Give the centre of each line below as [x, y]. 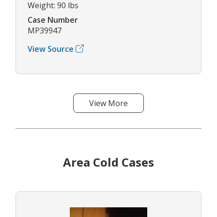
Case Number [53, 20]
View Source [51, 49]
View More [108, 103]
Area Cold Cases [108, 162]
